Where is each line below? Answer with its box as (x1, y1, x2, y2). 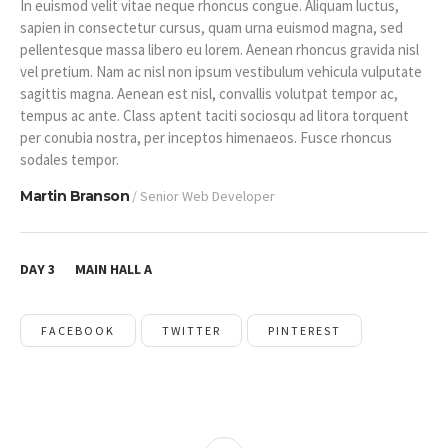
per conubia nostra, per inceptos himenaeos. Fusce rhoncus (20, 128, 392, 147)
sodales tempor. (20, 150, 119, 169)
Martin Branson (20, 187, 129, 205)
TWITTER (162, 323, 221, 338)
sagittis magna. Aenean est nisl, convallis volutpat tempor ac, (20, 84, 398, 103)
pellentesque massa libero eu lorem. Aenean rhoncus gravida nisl (20, 40, 419, 59)
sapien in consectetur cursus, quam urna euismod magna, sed (20, 18, 403, 37)
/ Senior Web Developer (132, 187, 275, 205)
